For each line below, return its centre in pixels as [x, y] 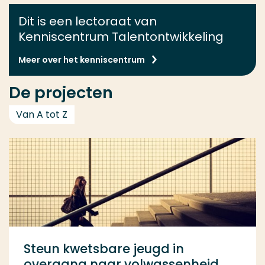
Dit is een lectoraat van [88, 21]
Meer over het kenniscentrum [82, 60]
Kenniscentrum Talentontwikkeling [121, 37]
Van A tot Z [42, 114]
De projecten [61, 93]
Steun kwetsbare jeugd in [104, 249]
